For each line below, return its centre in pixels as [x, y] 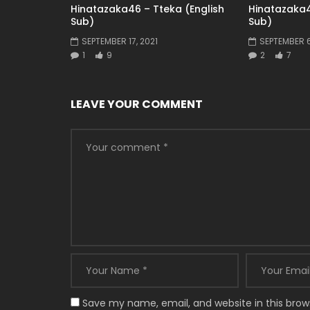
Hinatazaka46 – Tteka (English [147, 9]
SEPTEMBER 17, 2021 [120, 42]
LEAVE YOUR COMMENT [137, 104]
